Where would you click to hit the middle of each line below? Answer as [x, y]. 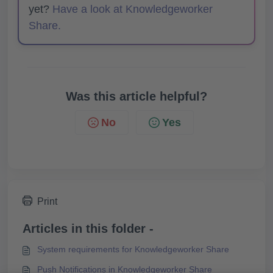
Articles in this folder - [88, 229]
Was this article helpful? [136, 97]
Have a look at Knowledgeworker [133, 9]
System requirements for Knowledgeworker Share [133, 250]
